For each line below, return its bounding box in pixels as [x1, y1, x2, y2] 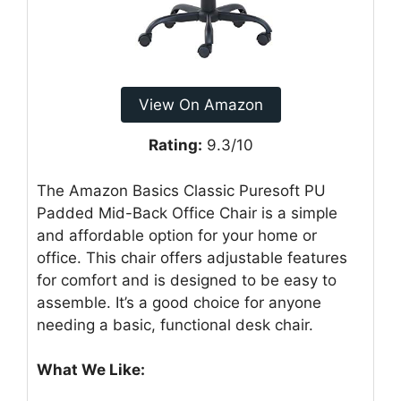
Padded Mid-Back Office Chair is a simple [37, 203, 337, 222]
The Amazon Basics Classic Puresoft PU [37, 181, 326, 200]
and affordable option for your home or [37, 226, 317, 244]
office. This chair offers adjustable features [37, 248, 347, 267]
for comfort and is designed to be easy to [37, 270, 337, 289]
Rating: [148, 136, 202, 155]
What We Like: [37, 361, 145, 380]
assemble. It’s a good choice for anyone [37, 293, 321, 311]
